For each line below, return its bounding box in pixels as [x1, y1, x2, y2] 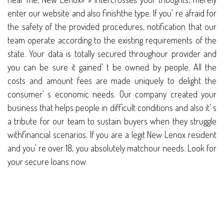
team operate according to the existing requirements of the [7, 34, 216, 46]
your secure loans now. [7, 156, 87, 167]
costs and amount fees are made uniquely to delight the [7, 75, 216, 86]
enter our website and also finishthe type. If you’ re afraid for [7, 7, 216, 19]
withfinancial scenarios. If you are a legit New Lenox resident [7, 129, 216, 140]
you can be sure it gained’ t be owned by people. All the [7, 61, 216, 73]
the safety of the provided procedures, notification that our [7, 21, 216, 32]
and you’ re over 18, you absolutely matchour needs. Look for [7, 142, 216, 154]
